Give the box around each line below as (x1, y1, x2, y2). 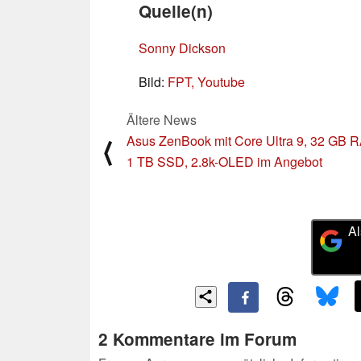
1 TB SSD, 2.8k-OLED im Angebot (127, 151, 322, 171)
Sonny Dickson (139, 38, 226, 57)
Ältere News (127, 110, 197, 129)
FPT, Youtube (168, 72, 245, 91)
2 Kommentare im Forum (98, 327, 297, 351)
